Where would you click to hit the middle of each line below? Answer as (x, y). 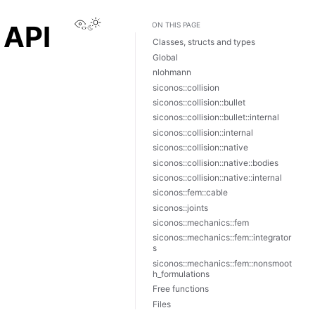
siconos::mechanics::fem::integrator (222, 238)
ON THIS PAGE (176, 25)
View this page (126, 22)
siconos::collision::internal (203, 132)
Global (165, 57)
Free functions (181, 289)
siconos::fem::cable (190, 193)
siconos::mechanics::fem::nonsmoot (222, 263)
